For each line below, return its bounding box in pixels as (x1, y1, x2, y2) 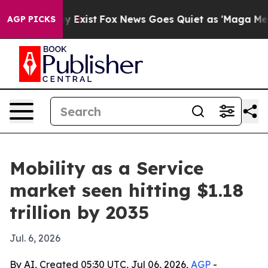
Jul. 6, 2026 (10, 232, 60, 244)
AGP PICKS (7, 14, 56, 25)
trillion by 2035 (10, 201, 149, 224)
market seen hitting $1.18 (10, 179, 243, 202)
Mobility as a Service (10, 157, 203, 179)
